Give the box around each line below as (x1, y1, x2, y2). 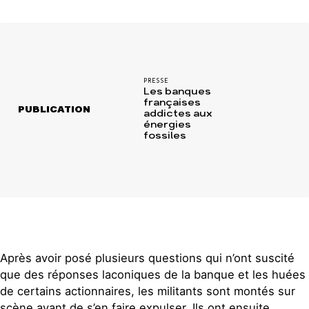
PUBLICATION (18, 104, 91, 116)
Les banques (143, 86, 211, 98)
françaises (143, 97, 201, 109)
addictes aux (143, 108, 212, 120)
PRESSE (143, 77, 168, 86)
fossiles (143, 130, 186, 142)
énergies (143, 119, 191, 131)
